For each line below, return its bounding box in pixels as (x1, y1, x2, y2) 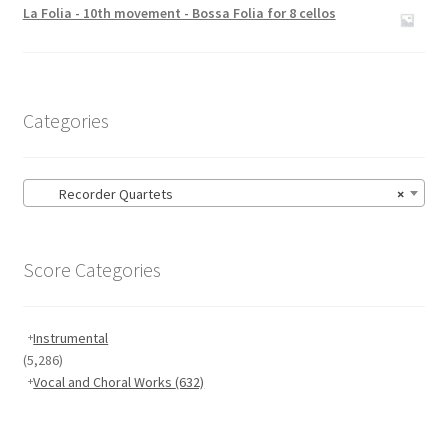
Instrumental (33, 329, 109, 348)
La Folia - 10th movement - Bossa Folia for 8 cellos (22, 3, 336, 22)
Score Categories (22, 257, 161, 283)
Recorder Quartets (31, 184, 173, 203)
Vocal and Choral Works (33, 373, 176, 392)
